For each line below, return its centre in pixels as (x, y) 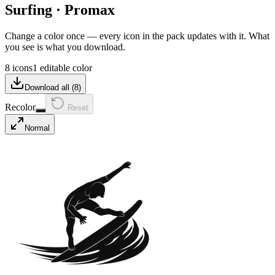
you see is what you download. (65, 47)
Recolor (20, 107)
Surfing (29, 10)
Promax (90, 10)
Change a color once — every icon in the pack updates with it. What (137, 36)
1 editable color (62, 68)
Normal (37, 128)
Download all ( (49, 87)
